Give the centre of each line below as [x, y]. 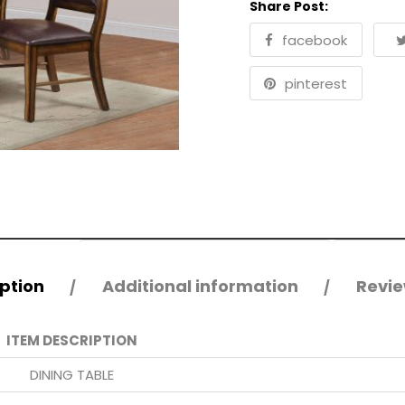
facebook [314, 40]
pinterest [316, 84]
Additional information [200, 286]
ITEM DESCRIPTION [72, 340]
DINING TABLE [72, 374]
